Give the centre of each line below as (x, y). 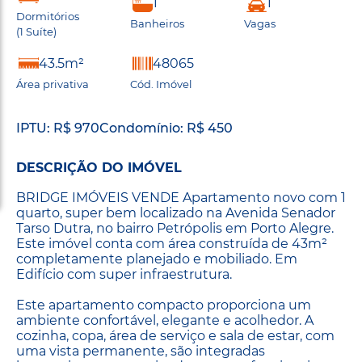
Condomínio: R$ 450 (166, 128)
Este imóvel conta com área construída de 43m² (172, 243)
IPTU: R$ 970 (58, 128)
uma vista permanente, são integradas (141, 351)
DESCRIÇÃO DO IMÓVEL (99, 167)
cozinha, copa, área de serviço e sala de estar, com (175, 335)
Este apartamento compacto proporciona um (164, 305)
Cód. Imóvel (161, 84)
